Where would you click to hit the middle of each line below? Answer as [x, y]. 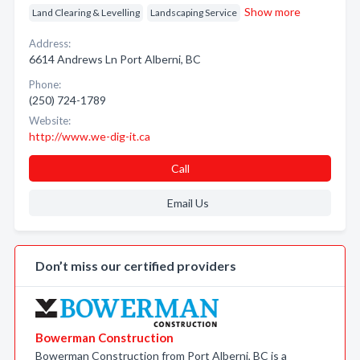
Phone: [45, 84]
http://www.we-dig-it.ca [90, 136]
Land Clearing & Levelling [86, 12]
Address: [50, 43]
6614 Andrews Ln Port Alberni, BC [115, 59]
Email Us [188, 203]
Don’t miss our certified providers [136, 266]
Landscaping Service [194, 12]
